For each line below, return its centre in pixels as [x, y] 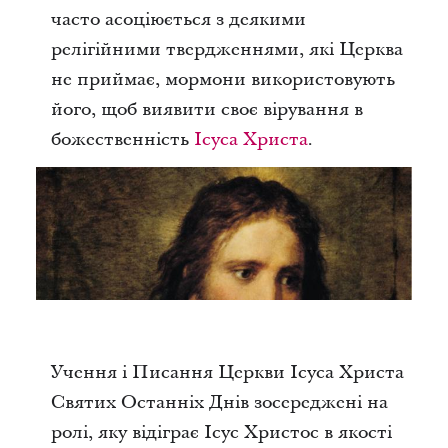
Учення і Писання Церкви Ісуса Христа [227, 372]
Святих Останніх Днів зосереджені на [219, 402]
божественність [122, 139]
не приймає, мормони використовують [222, 79]
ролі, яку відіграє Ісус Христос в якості [221, 432]
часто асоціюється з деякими [178, 19]
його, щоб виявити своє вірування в [206, 109]
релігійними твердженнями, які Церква [226, 49]
